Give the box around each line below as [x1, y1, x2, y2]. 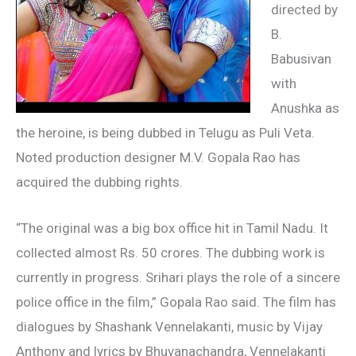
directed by [270, 2, 338, 17]
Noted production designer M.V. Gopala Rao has [16, 149, 300, 165]
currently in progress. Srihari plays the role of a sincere [16, 269, 340, 286]
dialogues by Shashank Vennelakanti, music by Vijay [16, 319, 323, 335]
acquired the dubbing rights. [16, 174, 183, 190]
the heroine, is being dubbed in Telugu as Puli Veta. [16, 125, 315, 141]
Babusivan [270, 51, 331, 67]
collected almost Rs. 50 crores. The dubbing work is [16, 245, 325, 261]
